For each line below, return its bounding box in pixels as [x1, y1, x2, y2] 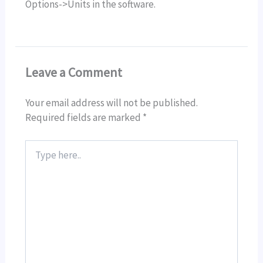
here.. [25, 151, 45, 163]
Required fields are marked [25, 111, 143, 124]
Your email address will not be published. [25, 96, 198, 110]
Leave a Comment [25, 64, 123, 81]
